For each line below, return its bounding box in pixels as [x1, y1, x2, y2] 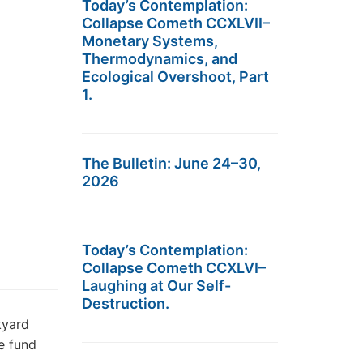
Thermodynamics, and [82, 50, 237, 67]
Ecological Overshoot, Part [82, 68, 269, 85]
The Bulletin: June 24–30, [82, 155, 261, 172]
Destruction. [82, 295, 169, 312]
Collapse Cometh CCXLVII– [82, 15, 270, 32]
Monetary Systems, [82, 32, 218, 49]
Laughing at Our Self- [82, 277, 231, 294]
